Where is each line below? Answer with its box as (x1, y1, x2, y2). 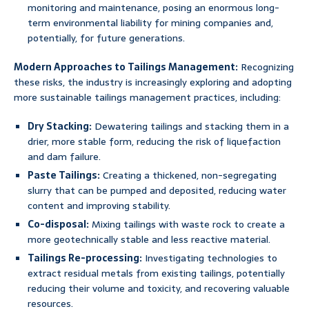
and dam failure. (28, 149, 101, 165)
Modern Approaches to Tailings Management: (14, 59, 238, 75)
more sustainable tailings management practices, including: (14, 90, 281, 106)
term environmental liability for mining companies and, (28, 15, 273, 31)
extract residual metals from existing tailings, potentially (28, 266, 285, 281)
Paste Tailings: (28, 168, 100, 183)
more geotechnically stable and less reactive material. (28, 232, 270, 248)
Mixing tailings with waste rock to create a (89, 217, 285, 232)
